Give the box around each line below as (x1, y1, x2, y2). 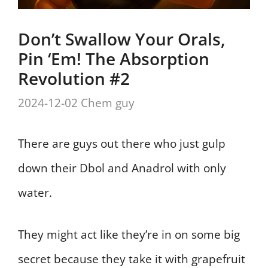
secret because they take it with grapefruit (18, 251, 245, 267)
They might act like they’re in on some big (18, 226, 240, 242)
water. (18, 185, 52, 201)
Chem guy (81, 95, 135, 111)
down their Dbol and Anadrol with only (18, 160, 226, 176)
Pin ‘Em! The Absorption (18, 47, 209, 71)
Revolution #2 (18, 67, 130, 90)
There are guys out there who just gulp (18, 136, 226, 152)
